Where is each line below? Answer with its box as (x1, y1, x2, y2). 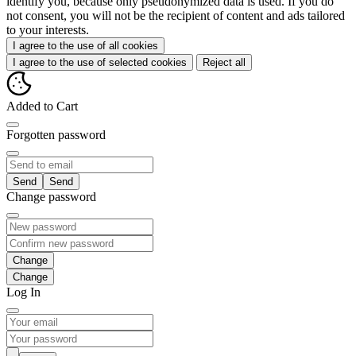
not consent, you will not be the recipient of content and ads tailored (6, 9, 345, 23)
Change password (6, 190, 96, 204)
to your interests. (6, 23, 89, 37)
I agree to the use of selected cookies (13, 56, 187, 69)
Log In (6, 285, 41, 300)
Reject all (203, 56, 246, 69)
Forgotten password (6, 128, 106, 142)
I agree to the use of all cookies (13, 40, 158, 52)
